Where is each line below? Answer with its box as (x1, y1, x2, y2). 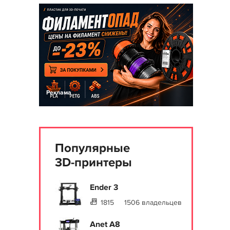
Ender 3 (90, 182, 118, 193)
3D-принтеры (55, 155, 132, 170)
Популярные (55, 141, 130, 156)
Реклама (46, 89, 71, 97)
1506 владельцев (124, 198, 182, 207)
